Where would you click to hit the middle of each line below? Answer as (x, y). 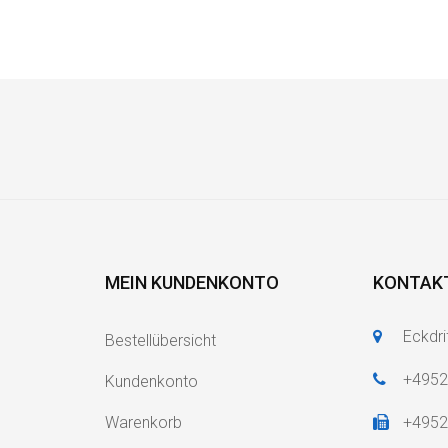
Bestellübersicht (160, 340)
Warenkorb (143, 422)
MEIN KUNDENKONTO (191, 282)
